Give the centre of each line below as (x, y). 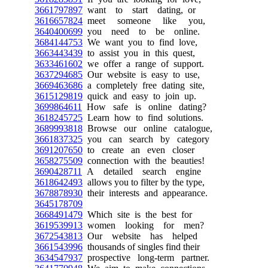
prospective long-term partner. (146, 258)
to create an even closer (138, 150)
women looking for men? (143, 225)
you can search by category (146, 139)
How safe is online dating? (144, 107)
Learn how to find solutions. (143, 118)
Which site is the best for (137, 214)
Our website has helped (140, 236)
